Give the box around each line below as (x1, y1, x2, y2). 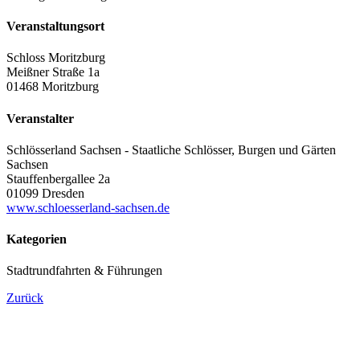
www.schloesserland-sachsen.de (6, 200, 170, 215)
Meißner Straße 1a (6, 65, 100, 80)
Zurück (6, 291, 43, 305)
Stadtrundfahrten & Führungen (6, 264, 162, 278)
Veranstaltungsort (6, 19, 104, 34)
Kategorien (6, 232, 67, 247)
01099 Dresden (6, 186, 84, 200)
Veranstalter (6, 111, 74, 125)
